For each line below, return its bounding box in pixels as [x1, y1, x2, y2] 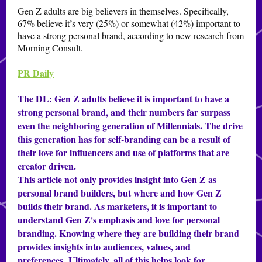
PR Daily [18, 66, 54, 80]
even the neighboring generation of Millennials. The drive [18, 119, 243, 132]
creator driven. [18, 159, 79, 173]
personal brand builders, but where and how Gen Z [18, 186, 222, 199]
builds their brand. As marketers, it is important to [18, 199, 217, 213]
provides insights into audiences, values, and [18, 240, 191, 253]
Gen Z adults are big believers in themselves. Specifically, [18, 5, 229, 17]
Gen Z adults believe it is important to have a [54, 92, 229, 105]
